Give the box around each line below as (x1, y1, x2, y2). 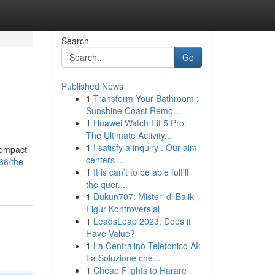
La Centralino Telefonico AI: (93, 239, 201, 252)
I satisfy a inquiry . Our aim (93, 141, 197, 153)
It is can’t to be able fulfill (93, 166, 188, 178)
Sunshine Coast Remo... (85, 104, 180, 117)
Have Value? (85, 227, 135, 239)
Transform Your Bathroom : (93, 92, 199, 104)
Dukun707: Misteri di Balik (93, 190, 194, 203)
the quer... (85, 178, 125, 190)
